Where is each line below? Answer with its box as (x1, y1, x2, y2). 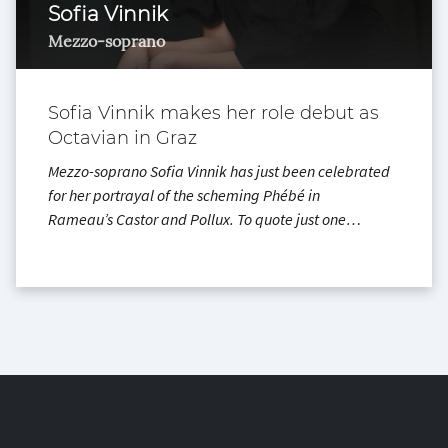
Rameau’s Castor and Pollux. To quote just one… (48, 209, 361, 230)
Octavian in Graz (48, 127, 197, 150)
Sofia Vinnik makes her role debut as (48, 102, 379, 125)
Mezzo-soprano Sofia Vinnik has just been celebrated (48, 161, 390, 182)
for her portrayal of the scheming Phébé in (48, 185, 320, 206)
